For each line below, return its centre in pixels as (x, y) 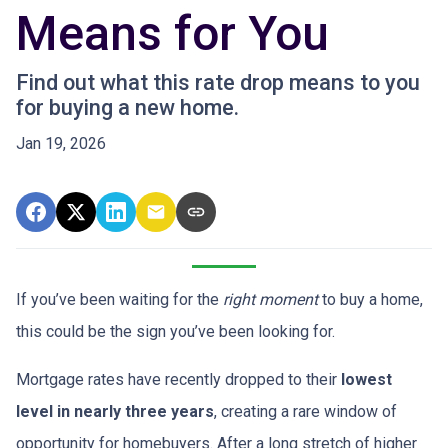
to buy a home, (370, 299)
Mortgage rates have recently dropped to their (178, 379)
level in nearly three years (115, 411)
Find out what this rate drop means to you (218, 82)
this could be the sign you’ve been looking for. (175, 331)
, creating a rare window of (305, 411)
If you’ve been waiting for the (119, 299)
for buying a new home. (127, 107)
